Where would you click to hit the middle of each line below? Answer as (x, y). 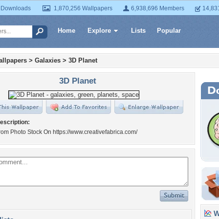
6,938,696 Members (158, 8)
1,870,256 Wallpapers (83, 8)
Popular (169, 31)
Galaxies (48, 60)
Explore (99, 31)
